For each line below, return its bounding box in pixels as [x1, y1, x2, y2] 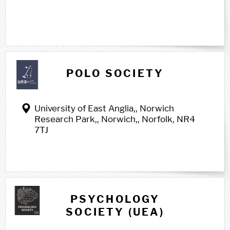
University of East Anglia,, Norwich [34, 103, 174, 113]
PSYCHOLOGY [70, 193, 160, 205]
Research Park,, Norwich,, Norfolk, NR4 [34, 114, 195, 124]
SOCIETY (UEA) [66, 206, 164, 218]
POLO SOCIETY [66, 67, 164, 80]
